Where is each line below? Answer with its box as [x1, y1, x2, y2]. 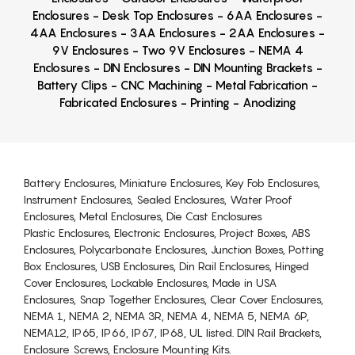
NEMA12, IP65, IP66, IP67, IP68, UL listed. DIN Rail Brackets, [24, 325, 322, 339]
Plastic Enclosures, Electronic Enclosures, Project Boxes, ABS [24, 225, 311, 239]
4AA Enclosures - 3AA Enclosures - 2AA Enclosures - [30, 25, 325, 40]
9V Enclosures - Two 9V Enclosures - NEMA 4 [52, 42, 303, 57]
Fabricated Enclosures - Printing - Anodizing [59, 94, 296, 109]
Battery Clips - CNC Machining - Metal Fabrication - [37, 77, 318, 92]
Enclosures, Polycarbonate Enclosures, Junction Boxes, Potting [24, 242, 324, 256]
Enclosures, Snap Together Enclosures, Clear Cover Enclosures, [24, 292, 323, 306]
